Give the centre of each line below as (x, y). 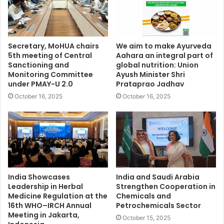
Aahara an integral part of (164, 55)
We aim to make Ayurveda (164, 46)
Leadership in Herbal (45, 187)
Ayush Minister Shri (150, 74)
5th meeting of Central (50, 55)
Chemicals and (143, 196)
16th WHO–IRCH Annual (50, 206)
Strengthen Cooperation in (166, 187)
